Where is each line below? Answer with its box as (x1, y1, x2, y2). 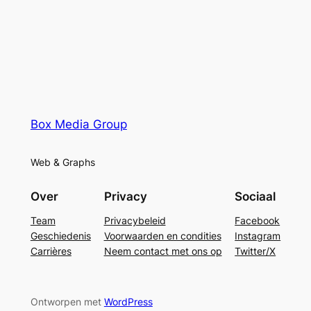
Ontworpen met (30, 295, 104, 308)
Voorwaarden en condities (103, 230, 221, 242)
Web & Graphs (30, 156, 95, 169)
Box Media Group (30, 117, 127, 131)
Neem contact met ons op (103, 245, 222, 258)
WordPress (103, 295, 153, 308)
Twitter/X (235, 245, 276, 258)
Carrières (30, 245, 72, 258)
